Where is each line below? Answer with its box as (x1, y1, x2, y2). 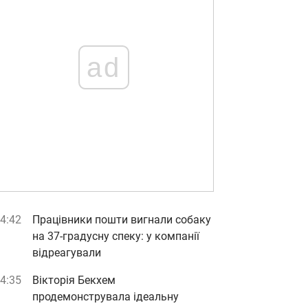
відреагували (32, 246, 101, 259)
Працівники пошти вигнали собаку (32, 213, 211, 226)
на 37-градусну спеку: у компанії (32, 230, 199, 243)
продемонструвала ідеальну (32, 290, 179, 303)
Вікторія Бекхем (32, 274, 115, 287)
